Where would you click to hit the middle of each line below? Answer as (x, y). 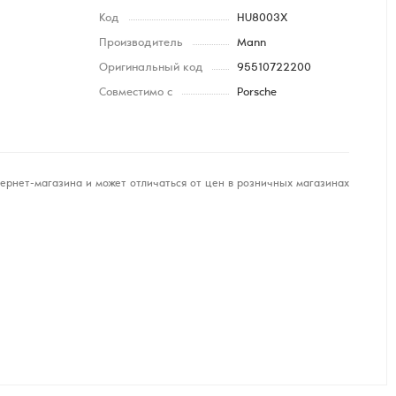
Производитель (141, 44)
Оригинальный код (151, 69)
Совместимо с (136, 93)
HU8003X (262, 19)
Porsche (256, 93)
